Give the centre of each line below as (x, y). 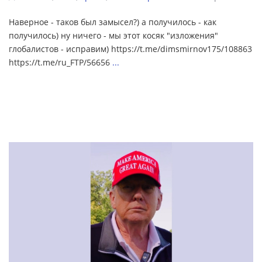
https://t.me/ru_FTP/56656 (61, 63)
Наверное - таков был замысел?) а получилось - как (113, 22)
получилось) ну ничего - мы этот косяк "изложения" (113, 36)
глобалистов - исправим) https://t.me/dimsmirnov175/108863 (130, 49)
